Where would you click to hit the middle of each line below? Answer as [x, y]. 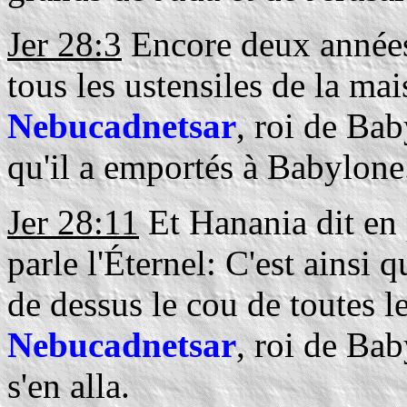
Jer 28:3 [65, 44]
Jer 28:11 [73, 222]
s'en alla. [69, 386]
